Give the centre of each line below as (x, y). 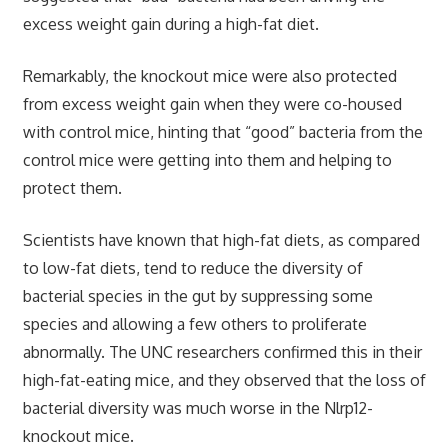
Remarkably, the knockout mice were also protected (209, 75)
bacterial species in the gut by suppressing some (197, 295)
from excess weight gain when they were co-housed (212, 103)
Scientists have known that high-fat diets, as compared (221, 239)
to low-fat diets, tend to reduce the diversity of (192, 267)
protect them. (72, 187)
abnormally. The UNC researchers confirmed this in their (222, 351)
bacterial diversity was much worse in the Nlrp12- (197, 407)
